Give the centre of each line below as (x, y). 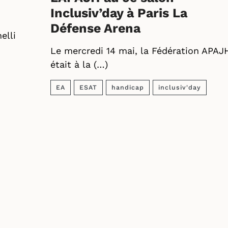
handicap (128, 87)
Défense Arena (95, 28)
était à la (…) (79, 64)
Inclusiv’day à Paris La (119, 13)
